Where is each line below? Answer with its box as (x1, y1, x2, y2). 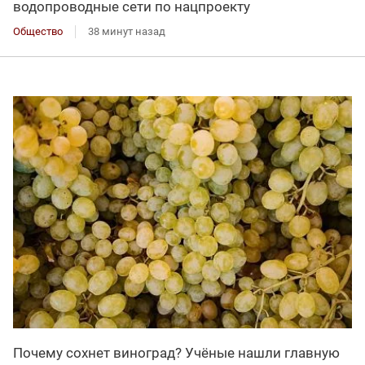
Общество (13, 24, 63, 37)
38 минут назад (88, 24, 165, 37)
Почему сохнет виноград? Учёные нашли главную (13, 345, 340, 362)
